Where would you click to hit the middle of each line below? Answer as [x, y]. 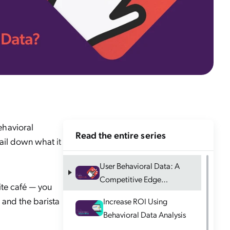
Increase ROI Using [136, 201]
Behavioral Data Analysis [145, 215]
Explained [117, 193]
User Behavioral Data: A [140, 166]
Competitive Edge [131, 179]
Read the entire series [120, 135]
